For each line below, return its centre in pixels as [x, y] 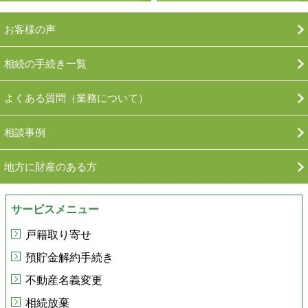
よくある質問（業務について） [76, 98]
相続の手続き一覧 [45, 63]
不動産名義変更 [64, 280]
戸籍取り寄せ [58, 234]
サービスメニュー [55, 209]
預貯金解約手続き [69, 257]
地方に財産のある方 [51, 166]
